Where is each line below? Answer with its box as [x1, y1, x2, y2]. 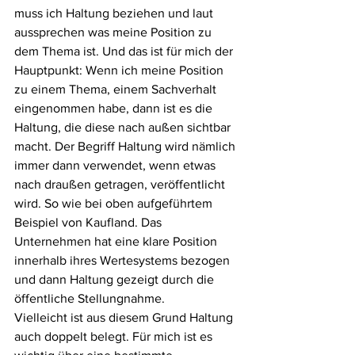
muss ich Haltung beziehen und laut [14, 6, 216, 20]
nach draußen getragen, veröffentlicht [14, 177, 228, 191]
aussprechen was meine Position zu [14, 25, 215, 39]
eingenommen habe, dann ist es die [14, 101, 216, 115]
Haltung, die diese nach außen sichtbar [14, 120, 234, 134]
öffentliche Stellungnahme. [14, 291, 165, 305]
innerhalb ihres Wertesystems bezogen [14, 253, 233, 267]
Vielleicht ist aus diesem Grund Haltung [14, 310, 236, 324]
